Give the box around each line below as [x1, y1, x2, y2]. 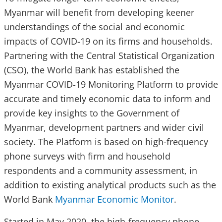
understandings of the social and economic [4, 21, 185, 33]
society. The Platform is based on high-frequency [4, 136, 208, 148]
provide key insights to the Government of [4, 107, 179, 119]
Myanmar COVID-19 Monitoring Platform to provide [4, 78, 218, 91]
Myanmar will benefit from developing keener [4, 6, 194, 19]
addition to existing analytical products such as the [4, 179, 216, 191]
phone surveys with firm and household [4, 150, 170, 163]
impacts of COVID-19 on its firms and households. [4, 35, 213, 48]
